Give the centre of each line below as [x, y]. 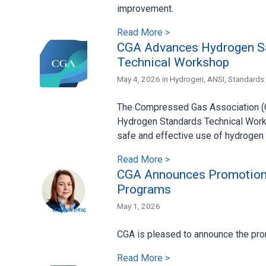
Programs [144, 189]
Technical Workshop [173, 62]
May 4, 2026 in [143, 79]
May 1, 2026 [139, 206]
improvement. [145, 8]
